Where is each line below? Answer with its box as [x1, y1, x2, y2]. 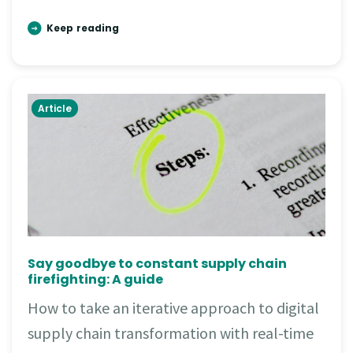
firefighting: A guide [28, 270, 163, 289]
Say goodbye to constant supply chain [28, 255, 287, 273]
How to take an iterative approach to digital [28, 298, 319, 318]
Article [38, 102, 72, 116]
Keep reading [46, 21, 120, 35]
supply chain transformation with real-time [28, 323, 314, 344]
